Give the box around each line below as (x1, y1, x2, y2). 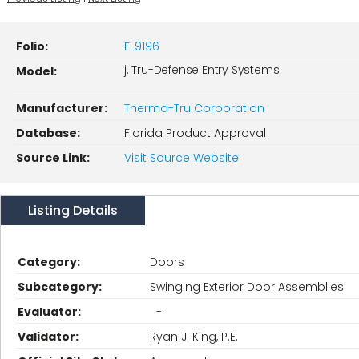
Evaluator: (18, 304, 81, 320)
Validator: (18, 329, 79, 345)
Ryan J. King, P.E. (150, 329, 238, 345)
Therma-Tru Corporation (124, 100, 264, 116)
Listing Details (28, 201, 118, 220)
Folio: (16, 38, 48, 54)
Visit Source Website (124, 150, 239, 166)
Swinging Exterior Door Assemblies (150, 279, 344, 295)
